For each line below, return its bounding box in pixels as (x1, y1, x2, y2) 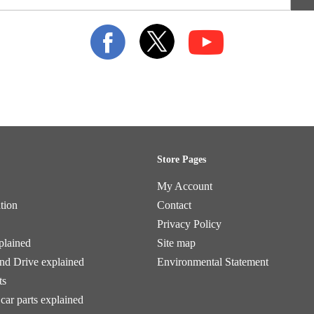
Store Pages (157, 154, 206, 165)
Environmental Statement (157, 256, 268, 268)
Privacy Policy (157, 218, 221, 230)
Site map (157, 237, 196, 249)
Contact (157, 199, 191, 211)
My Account (157, 180, 212, 192)
